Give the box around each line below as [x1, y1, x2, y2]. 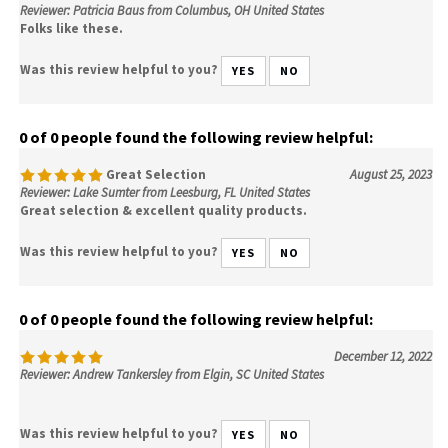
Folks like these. [20, 19, 123, 37]
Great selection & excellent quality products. [20, 201, 307, 219]
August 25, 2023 [350, 165, 432, 183]
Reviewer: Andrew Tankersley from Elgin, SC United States [20, 365, 324, 383]
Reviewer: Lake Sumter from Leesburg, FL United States [20, 183, 310, 201]
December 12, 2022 [334, 347, 432, 365]
